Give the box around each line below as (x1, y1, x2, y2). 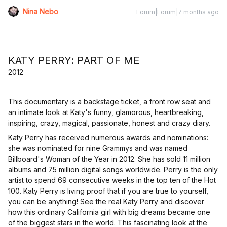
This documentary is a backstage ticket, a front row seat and (8, 97, 211, 106)
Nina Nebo (23, 7, 58, 16)
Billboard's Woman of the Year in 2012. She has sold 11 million (8, 155, 210, 164)
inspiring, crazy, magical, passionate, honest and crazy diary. (8, 119, 210, 128)
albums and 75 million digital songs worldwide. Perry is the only (8, 165, 218, 174)
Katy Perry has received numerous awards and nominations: (8, 133, 208, 142)
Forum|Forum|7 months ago (136, 8, 219, 16)
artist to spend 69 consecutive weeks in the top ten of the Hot (8, 176, 216, 185)
